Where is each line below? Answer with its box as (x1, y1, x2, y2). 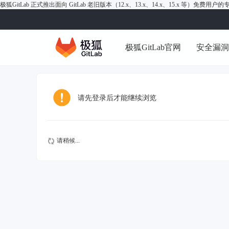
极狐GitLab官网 (125, 43, 181, 52)
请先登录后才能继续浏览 (78, 94, 156, 102)
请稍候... (55, 137, 80, 144)
